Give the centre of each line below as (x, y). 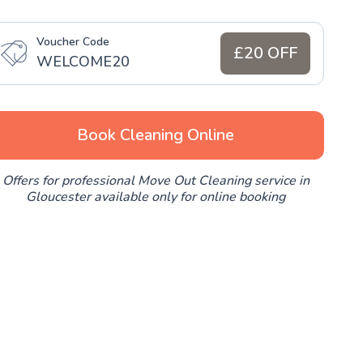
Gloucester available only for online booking (156, 196)
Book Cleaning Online (156, 135)
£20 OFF (265, 53)
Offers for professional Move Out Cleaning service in (156, 180)
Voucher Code (73, 41)
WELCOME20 (83, 61)
